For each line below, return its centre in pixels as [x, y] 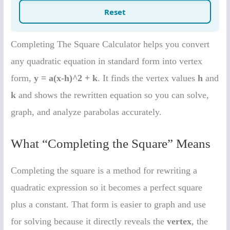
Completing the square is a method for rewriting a [104, 170]
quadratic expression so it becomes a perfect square [107, 187]
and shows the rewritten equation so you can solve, [113, 95]
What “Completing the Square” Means [111, 143]
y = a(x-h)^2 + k [66, 78]
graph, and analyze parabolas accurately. [87, 112]
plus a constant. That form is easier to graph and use [109, 204]
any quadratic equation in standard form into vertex [107, 61]
